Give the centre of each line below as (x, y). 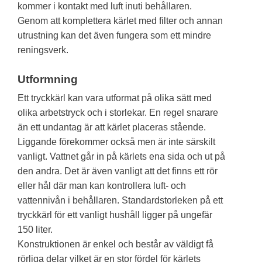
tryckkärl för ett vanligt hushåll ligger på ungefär (115, 215)
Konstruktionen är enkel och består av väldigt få (116, 244)
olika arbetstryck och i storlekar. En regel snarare (118, 112)
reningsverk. (43, 50)
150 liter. (35, 229)
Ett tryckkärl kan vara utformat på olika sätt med (115, 98)
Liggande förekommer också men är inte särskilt (116, 142)
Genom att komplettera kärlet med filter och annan (120, 20)
